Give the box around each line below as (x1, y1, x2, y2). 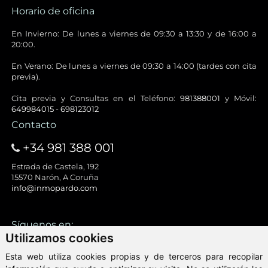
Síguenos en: (11, 219, 74, 230)
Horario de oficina (11, 5, 95, 17)
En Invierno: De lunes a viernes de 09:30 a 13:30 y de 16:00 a (11, 29, 257, 38)
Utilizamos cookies (5, 230, 114, 245)
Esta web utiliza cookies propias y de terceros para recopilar (5, 251, 263, 261)
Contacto (11, 119, 57, 130)
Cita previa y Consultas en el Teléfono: (11, 93, 180, 103)
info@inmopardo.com (11, 183, 98, 193)
